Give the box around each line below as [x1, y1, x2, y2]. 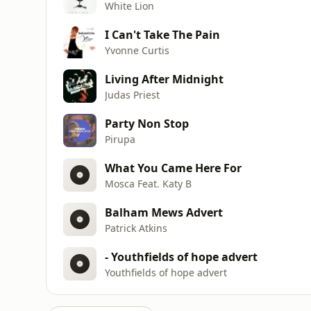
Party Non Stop [105, 115, 189, 131]
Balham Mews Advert [105, 204, 223, 220]
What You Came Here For [105, 160, 242, 176]
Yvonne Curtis [105, 43, 169, 57]
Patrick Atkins [105, 221, 167, 235]
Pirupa [105, 132, 135, 146]
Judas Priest [105, 87, 160, 101]
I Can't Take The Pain [105, 26, 220, 42]
